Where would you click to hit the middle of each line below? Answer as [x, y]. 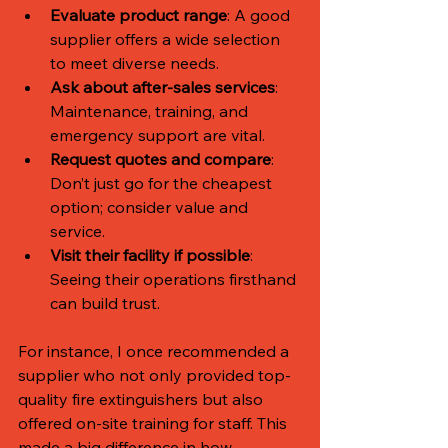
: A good [260, 14]
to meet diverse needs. [134, 62]
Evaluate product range [138, 14]
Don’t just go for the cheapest [163, 182]
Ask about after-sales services [162, 86]
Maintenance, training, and [151, 110]
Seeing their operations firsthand [175, 278]
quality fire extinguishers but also [142, 398]
